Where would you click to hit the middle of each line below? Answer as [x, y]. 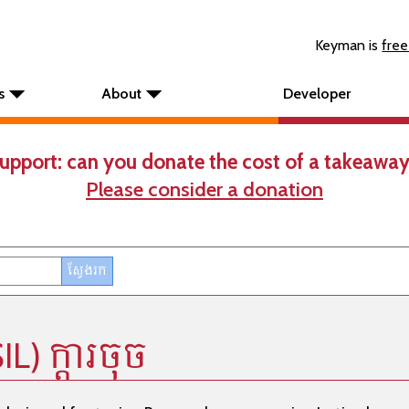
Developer [317, 94]
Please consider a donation [204, 189]
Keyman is [349, 45]
